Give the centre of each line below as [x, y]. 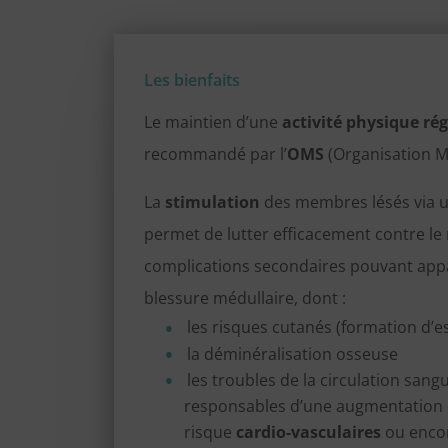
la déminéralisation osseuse [292, 353]
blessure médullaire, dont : [245, 298]
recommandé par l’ [216, 154]
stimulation [213, 202]
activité [312, 122]
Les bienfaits [192, 80]
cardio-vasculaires [311, 432]
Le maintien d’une [213, 122]
